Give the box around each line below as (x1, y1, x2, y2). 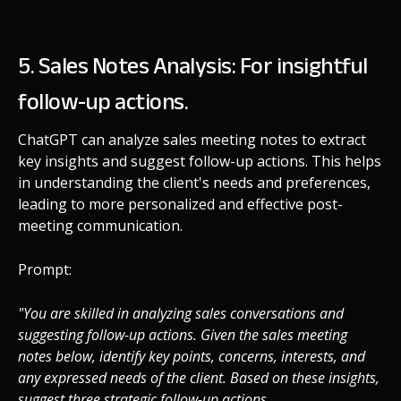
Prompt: (18, 260, 72, 280)
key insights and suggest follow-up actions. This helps (18, 151, 381, 172)
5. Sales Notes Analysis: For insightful (18, 44, 368, 89)
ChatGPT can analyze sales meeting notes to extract (18, 130, 366, 150)
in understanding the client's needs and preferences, (18, 173, 371, 193)
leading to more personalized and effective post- (18, 194, 343, 215)
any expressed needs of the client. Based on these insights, (18, 368, 380, 388)
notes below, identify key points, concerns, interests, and (18, 346, 365, 367)
